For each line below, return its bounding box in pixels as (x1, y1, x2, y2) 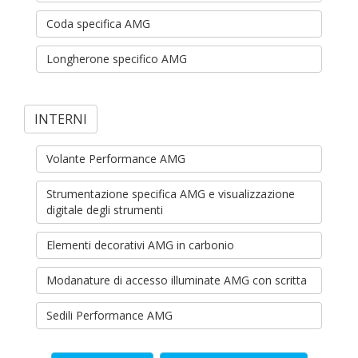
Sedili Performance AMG (46, 308, 173, 323)
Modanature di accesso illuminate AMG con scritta (46, 272, 307, 288)
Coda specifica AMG (46, 16, 150, 31)
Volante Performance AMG (46, 151, 185, 166)
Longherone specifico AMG (46, 51, 187, 66)
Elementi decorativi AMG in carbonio (46, 237, 234, 253)
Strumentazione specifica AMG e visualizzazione (46, 186, 295, 201)
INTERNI (34, 110, 87, 128)
